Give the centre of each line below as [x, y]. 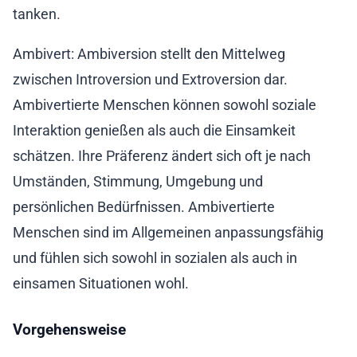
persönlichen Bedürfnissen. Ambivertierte [144, 207]
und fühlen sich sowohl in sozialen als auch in [155, 258]
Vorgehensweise [69, 330]
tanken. [37, 14]
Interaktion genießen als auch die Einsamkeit [154, 131]
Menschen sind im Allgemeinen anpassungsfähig [168, 233]
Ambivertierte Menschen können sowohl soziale [165, 105]
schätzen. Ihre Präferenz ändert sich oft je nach [162, 156]
